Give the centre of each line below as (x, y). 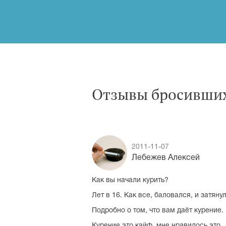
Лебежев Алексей (166, 158)
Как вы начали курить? (130, 180)
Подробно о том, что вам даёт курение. (158, 211)
